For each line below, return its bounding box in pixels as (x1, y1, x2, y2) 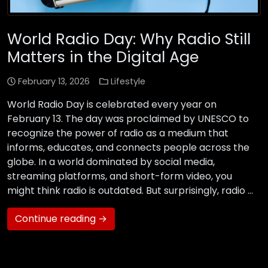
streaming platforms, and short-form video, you (7, 169, 232, 184)
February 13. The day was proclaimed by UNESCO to (7, 112, 249, 126)
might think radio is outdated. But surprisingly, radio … (7, 184, 253, 198)
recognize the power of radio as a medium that (7, 126, 229, 141)
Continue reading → (15, 212, 107, 226)
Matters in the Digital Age (7, 46, 199, 68)
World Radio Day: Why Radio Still (7, 28, 251, 50)
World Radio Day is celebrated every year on (7, 98, 217, 112)
